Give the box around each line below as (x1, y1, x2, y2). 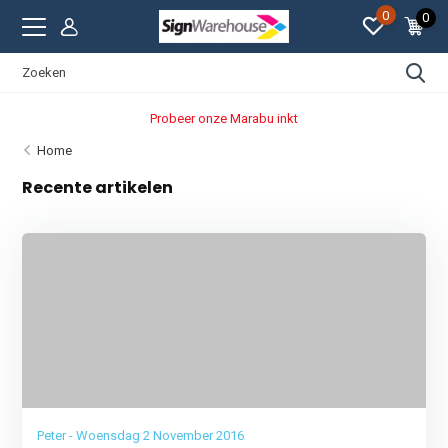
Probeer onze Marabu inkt (149, 110, 298, 126)
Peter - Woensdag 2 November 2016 (37, 428, 245, 443)
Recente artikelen (22, 176, 174, 199)
